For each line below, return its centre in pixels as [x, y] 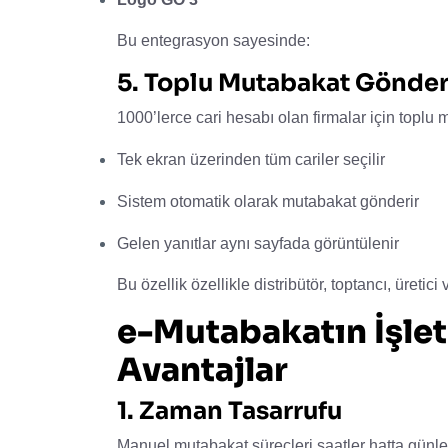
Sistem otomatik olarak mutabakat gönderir [268, 201]
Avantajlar [202, 369]
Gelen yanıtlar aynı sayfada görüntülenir [258, 243]
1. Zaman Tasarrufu [229, 410]
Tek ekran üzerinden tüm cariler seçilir [251, 159]
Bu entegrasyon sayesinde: [213, 40]
